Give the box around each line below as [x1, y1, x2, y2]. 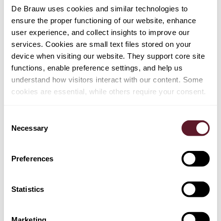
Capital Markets [12, 130, 67, 139]
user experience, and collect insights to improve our [11, 28, 189, 37]
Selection [3, 125, 34, 134]
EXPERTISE [12, 90, 65, 102]
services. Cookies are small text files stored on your [11, 39, 191, 48]
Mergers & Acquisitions [12, 150, 92, 159]
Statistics [11, 184, 44, 193]
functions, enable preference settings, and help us [11, 63, 183, 72]
